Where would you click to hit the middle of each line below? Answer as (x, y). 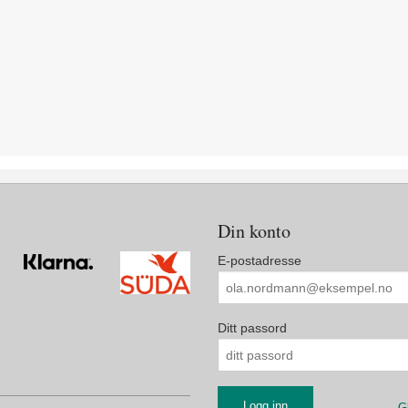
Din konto (254, 231)
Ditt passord (252, 328)
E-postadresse (260, 261)
